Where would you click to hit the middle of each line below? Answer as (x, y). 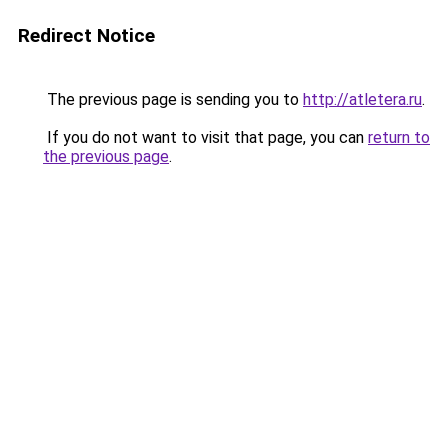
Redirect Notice (86, 35)
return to (399, 137)
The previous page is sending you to (173, 99)
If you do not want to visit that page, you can (205, 137)
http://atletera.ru (362, 99)
